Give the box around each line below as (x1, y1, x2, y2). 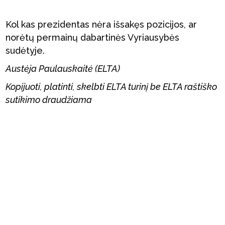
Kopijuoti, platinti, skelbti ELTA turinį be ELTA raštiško (6, 81, 217, 92)
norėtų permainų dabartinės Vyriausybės (6, 32, 180, 43)
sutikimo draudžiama (6, 94, 92, 105)
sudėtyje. (6, 45, 45, 56)
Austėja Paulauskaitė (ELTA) (6, 63, 121, 74)
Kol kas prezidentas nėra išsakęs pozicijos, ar (6, 19, 197, 30)
